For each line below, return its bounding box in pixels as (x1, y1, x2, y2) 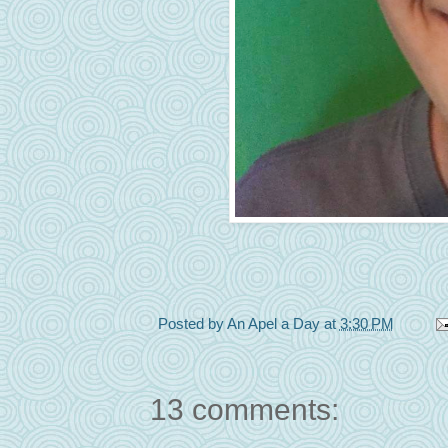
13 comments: (149, 393, 339, 427)
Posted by (157, 314, 227, 332)
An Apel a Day (226, 314, 320, 332)
